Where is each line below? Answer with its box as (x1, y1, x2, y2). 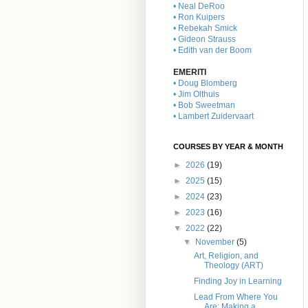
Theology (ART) (203, 261, 263, 271)
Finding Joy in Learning (193, 276, 282, 287)
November (195, 237, 237, 247)
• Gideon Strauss (173, 34, 236, 45)
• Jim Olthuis (173, 89, 219, 100)
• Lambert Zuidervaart (173, 111, 254, 122)
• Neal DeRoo (173, 1, 225, 12)
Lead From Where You (193, 292, 278, 302)
